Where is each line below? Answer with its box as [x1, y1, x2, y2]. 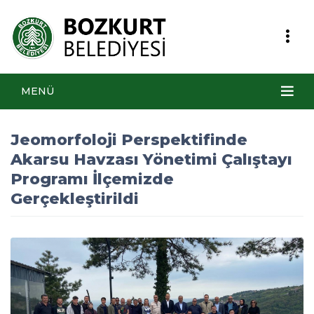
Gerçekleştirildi [11, 189, 139, 208]
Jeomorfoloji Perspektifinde [11, 130, 247, 149]
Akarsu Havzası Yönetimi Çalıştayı [11, 149, 292, 169]
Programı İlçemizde [11, 169, 174, 189]
